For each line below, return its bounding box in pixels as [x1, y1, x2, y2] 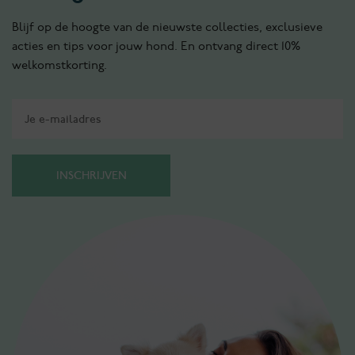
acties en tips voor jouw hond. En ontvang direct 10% [12, 40, 300, 55]
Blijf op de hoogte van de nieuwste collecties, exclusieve [12, 21, 323, 36]
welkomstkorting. [12, 59, 107, 74]
